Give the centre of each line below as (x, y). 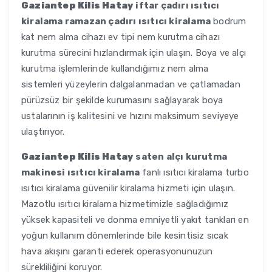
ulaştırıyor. (43, 132)
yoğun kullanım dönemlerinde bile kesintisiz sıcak (125, 236)
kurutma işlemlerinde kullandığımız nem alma (115, 69)
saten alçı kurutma (181, 157)
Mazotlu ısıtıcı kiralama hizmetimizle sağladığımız (125, 204)
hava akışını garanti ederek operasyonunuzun (117, 252)
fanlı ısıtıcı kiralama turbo (194, 173)
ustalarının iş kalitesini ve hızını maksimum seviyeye (130, 116)
